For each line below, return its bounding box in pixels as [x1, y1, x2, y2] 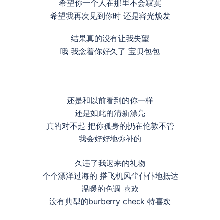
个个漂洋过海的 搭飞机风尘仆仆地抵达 [42, 171, 178, 181]
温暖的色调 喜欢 [81, 184, 139, 193]
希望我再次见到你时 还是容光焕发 [50, 11, 170, 21]
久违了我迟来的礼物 [75, 158, 145, 168]
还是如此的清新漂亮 [75, 108, 145, 118]
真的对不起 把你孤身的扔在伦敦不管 [46, 121, 174, 131]
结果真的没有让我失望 [71, 33, 149, 43]
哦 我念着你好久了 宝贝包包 [60, 46, 160, 56]
